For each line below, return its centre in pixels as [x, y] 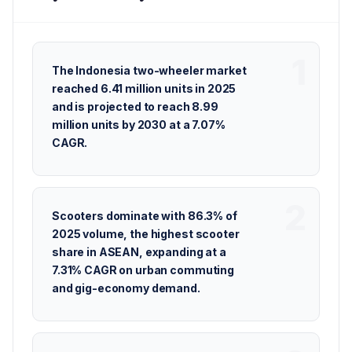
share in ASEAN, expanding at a [139, 252]
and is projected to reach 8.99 [135, 106]
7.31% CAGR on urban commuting [143, 270]
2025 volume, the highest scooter [146, 234]
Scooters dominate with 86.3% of [145, 216]
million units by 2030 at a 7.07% [139, 125]
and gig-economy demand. [126, 288]
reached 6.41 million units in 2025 [144, 88]
